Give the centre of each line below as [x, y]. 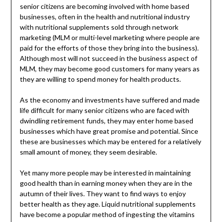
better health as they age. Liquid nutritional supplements [108, 204]
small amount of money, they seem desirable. [88, 152]
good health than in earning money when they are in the [106, 183]
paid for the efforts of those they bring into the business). [109, 48]
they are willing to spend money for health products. [100, 79]
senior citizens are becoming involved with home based [104, 6]
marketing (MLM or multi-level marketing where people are [110, 38]
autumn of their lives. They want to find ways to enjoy [103, 194]
